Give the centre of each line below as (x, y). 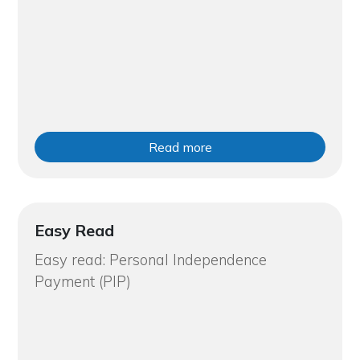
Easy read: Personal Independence (150, 260)
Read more (180, 147)
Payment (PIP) (82, 281)
